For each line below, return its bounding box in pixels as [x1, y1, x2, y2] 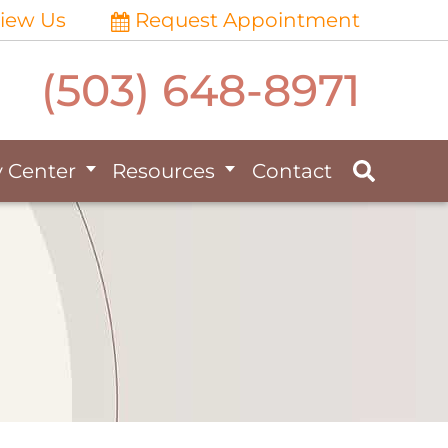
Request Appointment [135, 8, 360, 32]
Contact [251, 159, 332, 183]
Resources [112, 159, 216, 183]
